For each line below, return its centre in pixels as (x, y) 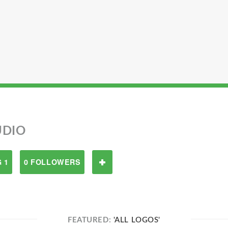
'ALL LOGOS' (137, 220)
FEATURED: (91, 220)
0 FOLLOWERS (52, 162)
